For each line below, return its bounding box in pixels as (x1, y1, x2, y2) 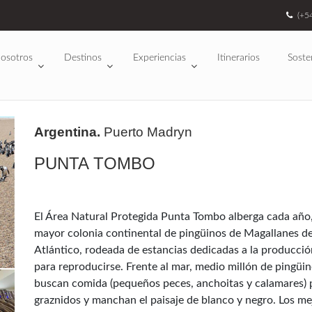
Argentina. (34, 125, 100, 139)
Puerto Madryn (100, 125, 192, 139)
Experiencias (133, 53, 186, 63)
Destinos (64, 53, 102, 63)
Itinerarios (217, 53, 260, 63)
